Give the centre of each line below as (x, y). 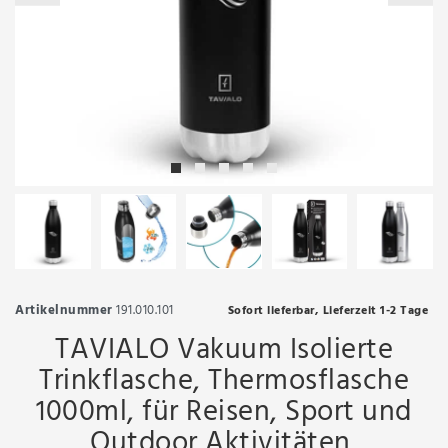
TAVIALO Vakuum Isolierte (224, 351)
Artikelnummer (64, 311)
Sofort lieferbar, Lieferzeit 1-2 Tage (328, 310)
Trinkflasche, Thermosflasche (224, 382)
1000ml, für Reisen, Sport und (224, 413)
